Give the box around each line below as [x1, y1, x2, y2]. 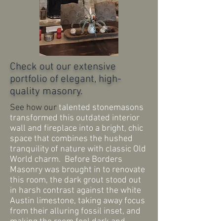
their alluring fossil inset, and [30, 206, 141, 217]
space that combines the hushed [10, 134, 133, 144]
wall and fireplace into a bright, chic [10, 123, 143, 134]
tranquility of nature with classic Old [10, 144, 146, 154]
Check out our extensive [10, 61, 116, 73]
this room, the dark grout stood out [10, 175, 141, 185]
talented [59, 103, 90, 113]
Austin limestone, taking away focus [10, 196, 145, 206]
